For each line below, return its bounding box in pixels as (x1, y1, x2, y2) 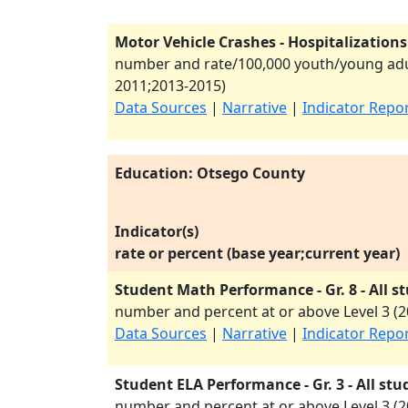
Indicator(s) (115, 221, 199, 241)
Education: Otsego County (115, 163, 305, 183)
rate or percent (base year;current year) (115, 243, 400, 263)
